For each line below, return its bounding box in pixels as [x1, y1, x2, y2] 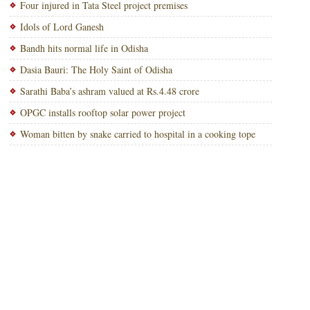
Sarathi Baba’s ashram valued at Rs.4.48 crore [19, 84, 199, 98]
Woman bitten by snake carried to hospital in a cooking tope [19, 127, 255, 140]
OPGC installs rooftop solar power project [19, 106, 185, 119]
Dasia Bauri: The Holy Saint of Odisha [19, 63, 172, 76]
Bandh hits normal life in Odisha [19, 42, 148, 55]
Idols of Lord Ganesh [19, 20, 104, 33]
